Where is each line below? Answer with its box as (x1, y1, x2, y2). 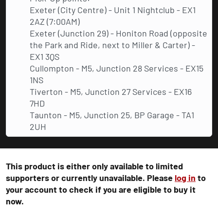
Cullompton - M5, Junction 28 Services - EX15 (30, 63, 203, 73)
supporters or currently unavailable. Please (6, 172, 175, 183)
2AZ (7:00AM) (30, 16, 80, 27)
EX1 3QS (30, 51, 59, 62)
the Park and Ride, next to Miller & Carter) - (30, 39, 195, 50)
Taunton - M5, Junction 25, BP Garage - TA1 (30, 109, 194, 120)
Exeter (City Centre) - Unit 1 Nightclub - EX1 (30, 4, 196, 15)
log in (175, 172, 196, 183)
